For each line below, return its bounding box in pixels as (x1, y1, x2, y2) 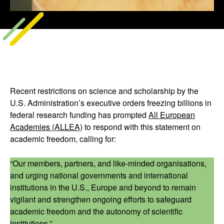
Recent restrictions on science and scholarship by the (10, 85, 198, 96)
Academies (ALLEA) (10, 121, 82, 132)
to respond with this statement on (82, 121, 200, 132)
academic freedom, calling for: (10, 133, 116, 144)
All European (148, 109, 195, 120)
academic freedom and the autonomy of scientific (10, 205, 182, 217)
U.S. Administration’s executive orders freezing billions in (10, 97, 211, 108)
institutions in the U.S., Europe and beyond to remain (10, 181, 196, 193)
